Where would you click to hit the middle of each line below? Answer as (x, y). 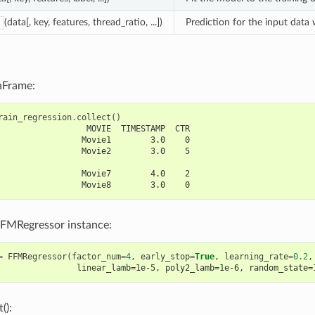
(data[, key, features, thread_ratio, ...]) (83, 22)
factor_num (96, 257)
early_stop (165, 257)
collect (94, 118)
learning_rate (256, 257)
